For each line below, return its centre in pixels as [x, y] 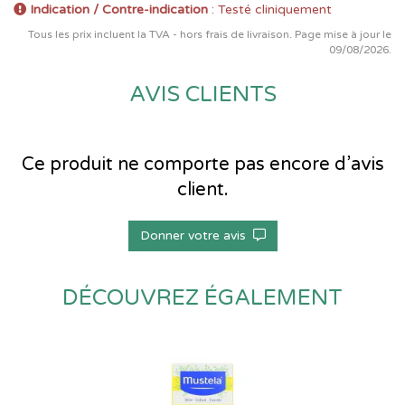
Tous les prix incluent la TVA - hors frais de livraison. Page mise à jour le [210, 35]
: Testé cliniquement [270, 10]
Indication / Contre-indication [119, 10]
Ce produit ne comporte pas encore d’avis [202, 165]
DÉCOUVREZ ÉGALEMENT [202, 298]
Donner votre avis [196, 236]
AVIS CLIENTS [202, 95]
